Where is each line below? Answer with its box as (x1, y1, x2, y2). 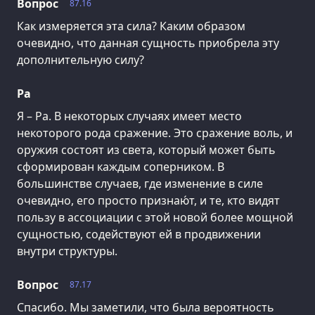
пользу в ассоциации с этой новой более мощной (17, 209, 293, 225)
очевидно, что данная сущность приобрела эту (17, 34, 279, 51)
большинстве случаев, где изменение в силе (17, 175, 263, 191)
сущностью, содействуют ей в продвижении (17, 226, 261, 242)
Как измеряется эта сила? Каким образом (17, 18, 245, 34)
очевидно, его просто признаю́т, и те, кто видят (17, 192, 280, 208)
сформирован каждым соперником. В (17, 158, 224, 174)
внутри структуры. (17, 243, 117, 259)
